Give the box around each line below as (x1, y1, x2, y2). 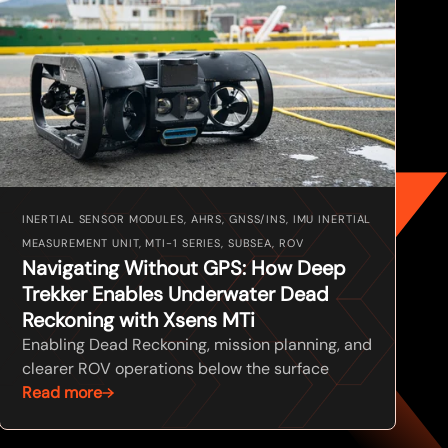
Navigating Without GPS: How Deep (21, 254, 346, 281)
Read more (21, 381, 102, 403)
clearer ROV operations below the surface (21, 357, 329, 379)
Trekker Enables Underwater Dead (21, 280, 329, 307)
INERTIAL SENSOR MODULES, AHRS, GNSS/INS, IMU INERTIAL (21, 211, 372, 226)
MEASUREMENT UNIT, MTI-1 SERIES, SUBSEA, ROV (21, 235, 304, 250)
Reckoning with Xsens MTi (21, 306, 255, 333)
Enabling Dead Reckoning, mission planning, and (21, 333, 372, 355)
